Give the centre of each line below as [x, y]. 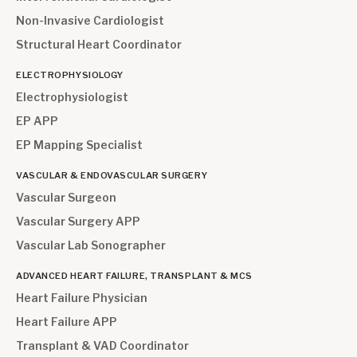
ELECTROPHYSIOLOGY [70, 75]
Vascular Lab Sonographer [91, 245]
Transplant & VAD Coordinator [102, 345]
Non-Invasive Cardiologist [90, 20]
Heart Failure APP [67, 322]
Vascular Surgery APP [78, 221]
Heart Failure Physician [82, 298]
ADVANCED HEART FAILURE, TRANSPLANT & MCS [134, 276]
